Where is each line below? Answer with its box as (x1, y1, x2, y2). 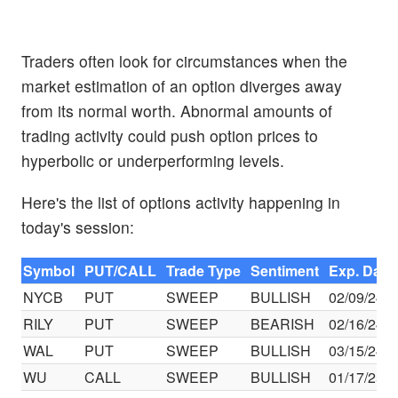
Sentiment (251, 259, 320, 281)
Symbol (23, 259, 76, 281)
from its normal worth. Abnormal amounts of (21, 99, 332, 123)
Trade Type (166, 259, 242, 281)
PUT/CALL (84, 259, 157, 281)
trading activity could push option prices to (21, 124, 318, 147)
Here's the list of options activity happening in (21, 191, 340, 214)
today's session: (21, 216, 134, 239)
